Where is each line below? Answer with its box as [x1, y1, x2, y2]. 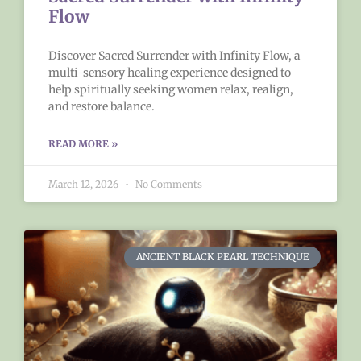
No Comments [133, 177, 202, 190]
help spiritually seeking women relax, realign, [48, 81, 293, 97]
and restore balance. [48, 98, 155, 114]
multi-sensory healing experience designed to [48, 64, 291, 80]
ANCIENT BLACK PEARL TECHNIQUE [135, 250, 309, 263]
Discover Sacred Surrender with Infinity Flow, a [48, 48, 301, 63]
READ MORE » [48, 137, 118, 150]
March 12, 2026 [48, 177, 121, 190]
